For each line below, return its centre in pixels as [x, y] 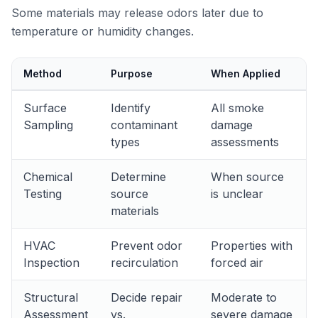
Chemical [48, 177]
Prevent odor [147, 246]
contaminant [144, 125]
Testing [43, 194]
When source [247, 177]
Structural [51, 297]
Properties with [252, 246]
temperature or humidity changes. [103, 31]
